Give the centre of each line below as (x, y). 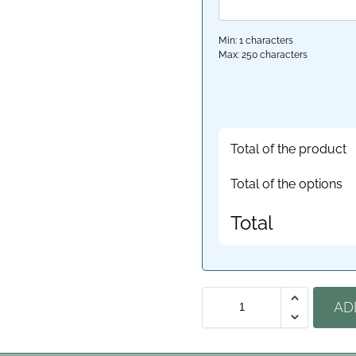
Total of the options (287, 184)
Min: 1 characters (256, 40)
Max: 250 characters (263, 54)
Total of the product (289, 149)
